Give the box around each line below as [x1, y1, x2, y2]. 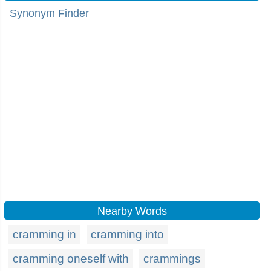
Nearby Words [97, 205, 167, 217]
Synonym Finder [10, 7, 89, 19]
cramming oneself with [13, 252, 129, 265]
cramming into [91, 228, 164, 241]
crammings [143, 252, 201, 265]
